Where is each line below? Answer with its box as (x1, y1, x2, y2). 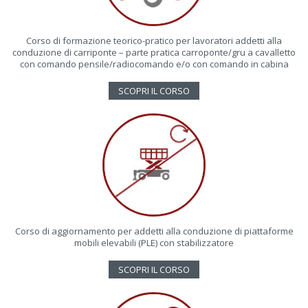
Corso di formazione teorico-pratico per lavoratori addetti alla (26, 34, 282, 47)
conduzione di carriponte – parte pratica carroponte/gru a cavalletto (12, 45, 296, 58)
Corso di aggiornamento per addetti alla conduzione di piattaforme (14, 224, 294, 237)
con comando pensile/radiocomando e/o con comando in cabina (19, 57, 289, 70)
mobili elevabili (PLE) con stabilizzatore (74, 236, 234, 249)
